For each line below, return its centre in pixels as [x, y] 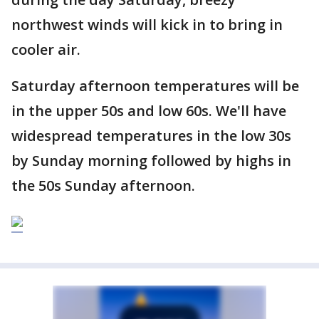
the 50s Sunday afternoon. [103, 185]
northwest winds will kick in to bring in [147, 25]
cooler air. [49, 49]
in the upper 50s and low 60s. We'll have [149, 111]
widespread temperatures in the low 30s [151, 136]
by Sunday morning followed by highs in [151, 161]
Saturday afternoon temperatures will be [155, 86]
